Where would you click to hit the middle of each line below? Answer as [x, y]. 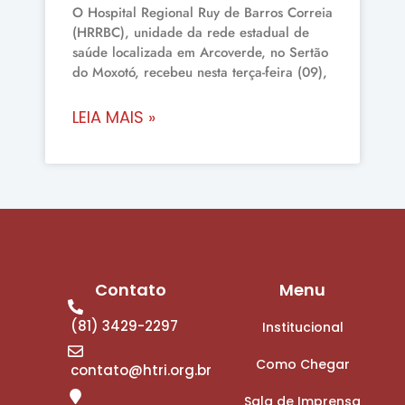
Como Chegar [302, 364]
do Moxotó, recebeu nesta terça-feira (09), [200, 72]
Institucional [302, 327]
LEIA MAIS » [114, 117]
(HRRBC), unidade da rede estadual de [191, 32]
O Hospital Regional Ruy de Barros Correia [202, 12]
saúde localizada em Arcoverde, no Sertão [200, 52]
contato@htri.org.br [141, 371]
